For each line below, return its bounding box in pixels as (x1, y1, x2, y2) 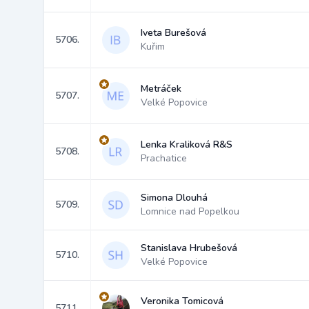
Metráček (141, 82, 181, 95)
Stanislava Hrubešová (141, 241, 237, 255)
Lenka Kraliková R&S (141, 138, 232, 151)
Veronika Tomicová (141, 295, 223, 308)
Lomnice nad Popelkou (141, 205, 239, 218)
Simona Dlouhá (141, 191, 208, 204)
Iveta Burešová (141, 26, 206, 39)
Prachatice (141, 152, 187, 165)
